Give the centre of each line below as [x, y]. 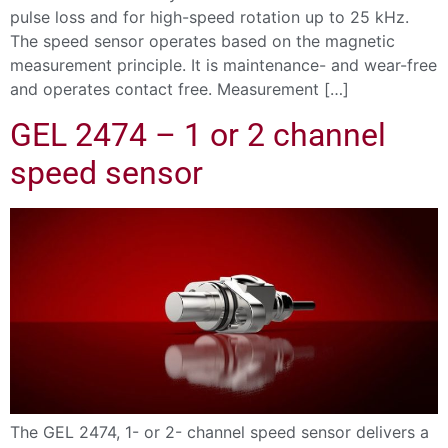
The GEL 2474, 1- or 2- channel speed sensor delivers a [219, 432]
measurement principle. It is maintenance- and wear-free [223, 65]
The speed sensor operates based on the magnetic [202, 41]
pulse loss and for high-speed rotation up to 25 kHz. [209, 17]
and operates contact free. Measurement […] [179, 89]
